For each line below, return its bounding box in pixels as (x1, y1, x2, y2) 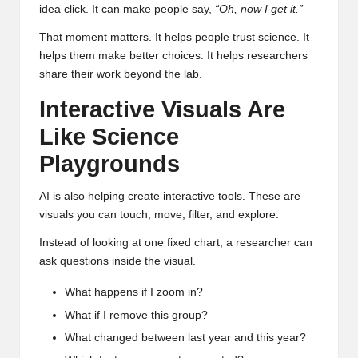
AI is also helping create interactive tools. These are (39, 190, 300, 203)
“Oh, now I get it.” (215, 3, 303, 16)
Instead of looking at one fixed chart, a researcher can (39, 237, 312, 249)
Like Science (39, 124, 179, 150)
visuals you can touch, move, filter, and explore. (39, 209, 279, 221)
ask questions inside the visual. (39, 255, 196, 268)
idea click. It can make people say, (39, 3, 215, 16)
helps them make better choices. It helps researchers (39, 50, 308, 62)
